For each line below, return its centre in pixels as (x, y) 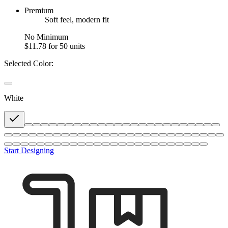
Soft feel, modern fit (77, 19)
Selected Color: (29, 63)
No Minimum (46, 37)
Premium (39, 10)
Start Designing (29, 150)
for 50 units (67, 46)
